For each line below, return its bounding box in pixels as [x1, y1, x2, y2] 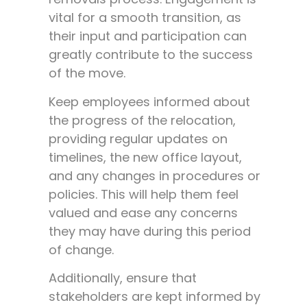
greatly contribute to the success [49, 46, 253, 64]
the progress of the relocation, [49, 111, 236, 129]
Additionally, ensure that [49, 269, 197, 287]
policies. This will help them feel [49, 185, 238, 203]
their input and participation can [49, 27, 247, 45]
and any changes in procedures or [49, 167, 260, 184]
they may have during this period [49, 222, 251, 240]
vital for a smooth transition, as [49, 9, 241, 27]
